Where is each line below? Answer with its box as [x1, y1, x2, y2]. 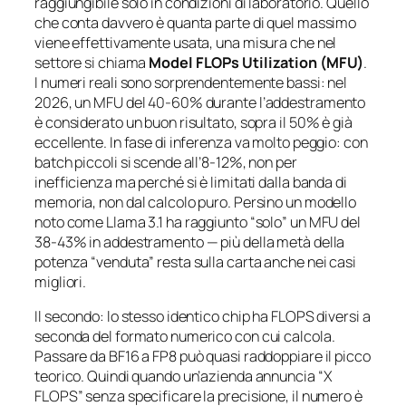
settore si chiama [34, 52, 150, 72]
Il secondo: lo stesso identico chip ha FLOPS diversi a [34, 306, 371, 327]
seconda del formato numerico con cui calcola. [34, 326, 335, 347]
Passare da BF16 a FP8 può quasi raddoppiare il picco [34, 346, 371, 367]
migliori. [34, 271, 87, 292]
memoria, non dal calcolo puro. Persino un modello [34, 191, 357, 212]
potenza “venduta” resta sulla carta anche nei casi [34, 251, 356, 272]
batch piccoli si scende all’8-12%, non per [34, 151, 297, 172]
